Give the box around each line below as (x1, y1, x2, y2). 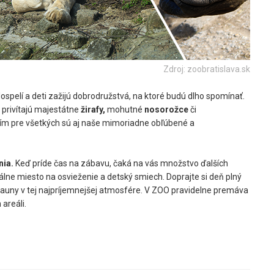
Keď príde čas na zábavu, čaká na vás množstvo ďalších (13, 158, 228, 168)
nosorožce (144, 105, 188, 114)
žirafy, (79, 105, 105, 114)
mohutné (105, 105, 144, 114)
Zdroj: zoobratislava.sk (163, 64, 250, 74)
